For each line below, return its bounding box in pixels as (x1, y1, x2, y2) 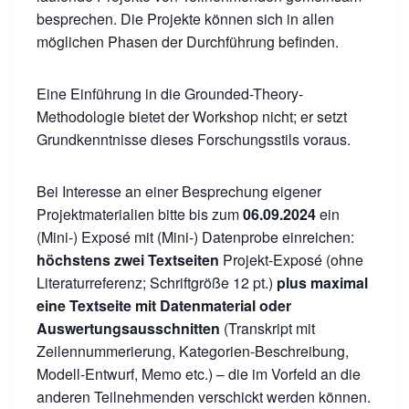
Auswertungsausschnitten (37, 318, 220, 339)
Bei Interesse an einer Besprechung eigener (37, 181, 321, 202)
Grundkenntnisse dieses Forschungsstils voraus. (37, 129, 351, 150)
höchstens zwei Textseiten (37, 249, 219, 270)
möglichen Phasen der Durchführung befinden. (37, 31, 339, 52)
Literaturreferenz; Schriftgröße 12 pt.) (37, 272, 277, 293)
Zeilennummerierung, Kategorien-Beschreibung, (37, 341, 349, 362)
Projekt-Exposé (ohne (219, 249, 363, 270)
